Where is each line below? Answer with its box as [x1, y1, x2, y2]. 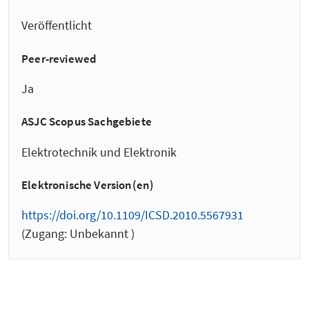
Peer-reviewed [21, 50, 97, 66]
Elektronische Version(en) [21, 177, 154, 193]
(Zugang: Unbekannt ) [21, 226, 134, 242]
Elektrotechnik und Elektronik [21, 143, 177, 160]
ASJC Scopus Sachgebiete [21, 114, 152, 130]
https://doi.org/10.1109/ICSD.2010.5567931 [21, 207, 243, 223]
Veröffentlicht [21, 17, 92, 34]
